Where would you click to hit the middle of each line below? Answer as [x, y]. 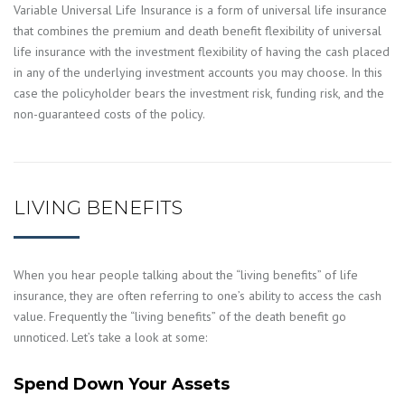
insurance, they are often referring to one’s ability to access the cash [198, 295]
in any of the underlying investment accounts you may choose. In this [198, 73]
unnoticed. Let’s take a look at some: [110, 337]
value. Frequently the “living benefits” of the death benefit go [180, 316]
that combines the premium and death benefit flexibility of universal [198, 31]
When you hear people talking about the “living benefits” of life [186, 274]
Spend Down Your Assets [122, 385]
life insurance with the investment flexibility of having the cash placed [202, 52]
